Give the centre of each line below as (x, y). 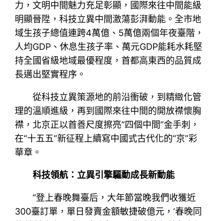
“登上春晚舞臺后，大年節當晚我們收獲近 (114, 198)
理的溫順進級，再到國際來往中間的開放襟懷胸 (108, 111)
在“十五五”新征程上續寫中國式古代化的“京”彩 (106, 139)
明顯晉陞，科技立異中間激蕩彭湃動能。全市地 (108, 19)
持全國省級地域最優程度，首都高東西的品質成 (108, 61)
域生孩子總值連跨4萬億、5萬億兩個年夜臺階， (110, 33)
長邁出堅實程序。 (51, 74)
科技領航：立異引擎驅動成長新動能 (104, 175)
